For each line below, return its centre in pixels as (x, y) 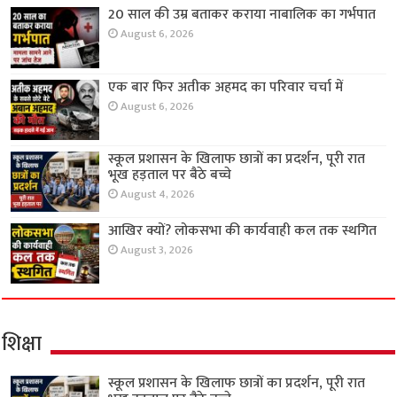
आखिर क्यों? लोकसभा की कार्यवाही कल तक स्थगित (243, 230)
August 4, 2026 (158, 194)
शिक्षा (22, 344)
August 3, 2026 (157, 250)
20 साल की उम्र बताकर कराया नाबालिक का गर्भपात (242, 15)
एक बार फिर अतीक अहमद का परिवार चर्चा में (226, 87)
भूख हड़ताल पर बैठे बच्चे (170, 175)
